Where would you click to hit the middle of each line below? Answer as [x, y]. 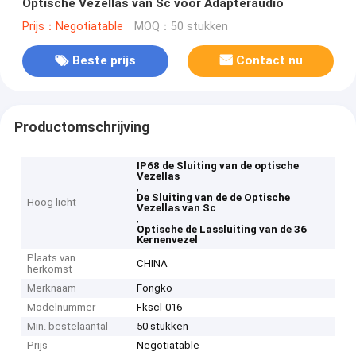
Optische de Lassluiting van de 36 [222, 230]
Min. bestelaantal [68, 327]
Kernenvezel [168, 240]
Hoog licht [52, 203]
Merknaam [52, 288]
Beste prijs [104, 61]
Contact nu [270, 61]
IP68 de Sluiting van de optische [218, 166]
